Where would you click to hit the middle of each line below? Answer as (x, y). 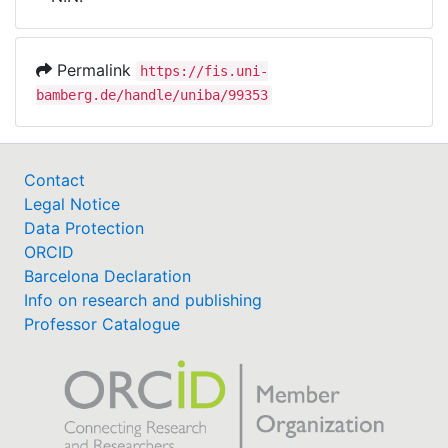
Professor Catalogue (102, 324)
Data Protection (84, 228)
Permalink (94, 70)
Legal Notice (72, 204)
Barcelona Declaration (107, 276)
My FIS (91, 54)
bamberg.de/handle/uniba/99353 (152, 95)
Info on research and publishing (143, 300)
